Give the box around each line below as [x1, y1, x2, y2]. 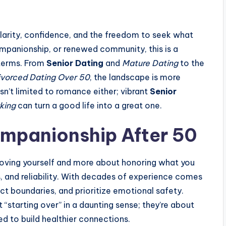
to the [178, 58, 204, 68]
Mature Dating [122, 58, 178, 68]
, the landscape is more [90, 72, 181, 82]
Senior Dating [46, 58, 103, 68]
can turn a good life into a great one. [16, 100, 162, 110]
